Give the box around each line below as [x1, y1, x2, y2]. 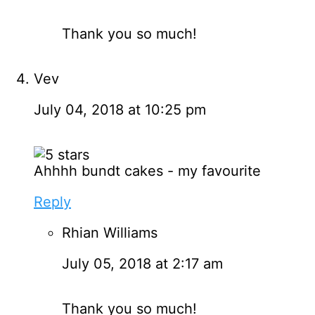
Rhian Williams [62, 224, 157, 241]
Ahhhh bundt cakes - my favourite [34, 162, 261, 179]
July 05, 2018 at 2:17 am [62, 255, 223, 272]
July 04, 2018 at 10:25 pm [34, 101, 206, 118]
